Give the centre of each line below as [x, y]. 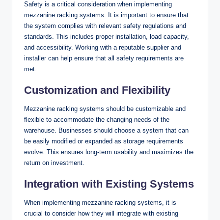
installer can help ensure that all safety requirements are [104, 58]
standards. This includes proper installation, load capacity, [107, 36]
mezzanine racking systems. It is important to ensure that [106, 15]
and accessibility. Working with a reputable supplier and [103, 47]
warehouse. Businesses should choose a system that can [106, 130]
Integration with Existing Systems [109, 184]
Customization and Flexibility [97, 90]
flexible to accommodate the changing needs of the [97, 119]
